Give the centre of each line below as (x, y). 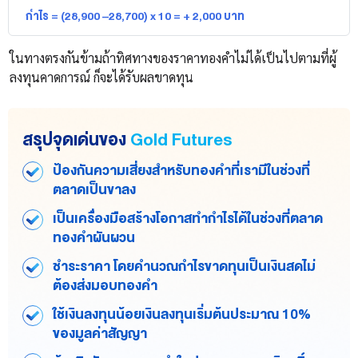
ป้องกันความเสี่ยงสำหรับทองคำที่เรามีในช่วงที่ (181, 171)
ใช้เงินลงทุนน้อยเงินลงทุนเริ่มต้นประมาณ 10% (182, 315)
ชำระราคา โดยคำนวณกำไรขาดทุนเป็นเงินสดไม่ (184, 267)
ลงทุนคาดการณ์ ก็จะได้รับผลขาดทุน (101, 78)
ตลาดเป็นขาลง (94, 190)
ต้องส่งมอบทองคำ (105, 286)
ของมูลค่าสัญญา (100, 334)
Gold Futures (181, 140)
